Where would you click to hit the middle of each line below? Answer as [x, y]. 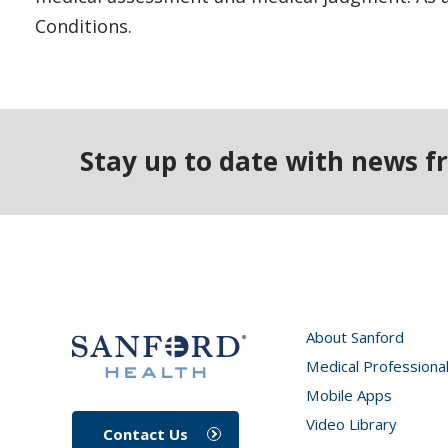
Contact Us [145, 433]
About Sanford [354, 336]
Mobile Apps [348, 394]
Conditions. [83, 25]
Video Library [351, 423]
